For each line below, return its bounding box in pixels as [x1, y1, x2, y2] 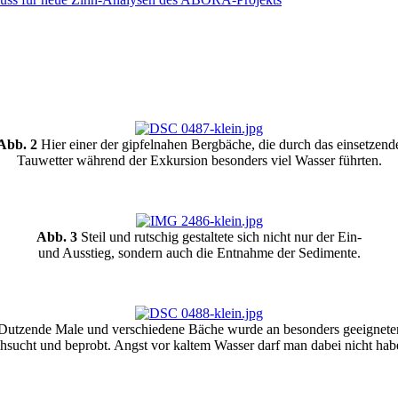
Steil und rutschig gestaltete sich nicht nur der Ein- [77, 229, 362, 245]
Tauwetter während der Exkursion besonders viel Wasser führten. [16, 153, 382, 169]
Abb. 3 [36, 229, 77, 245]
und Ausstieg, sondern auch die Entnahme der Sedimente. [37, 245, 361, 261]
